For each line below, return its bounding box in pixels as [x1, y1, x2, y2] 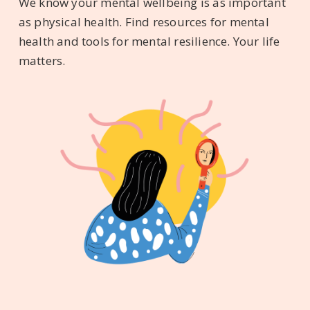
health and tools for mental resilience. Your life [18, 33, 280, 49]
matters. [18, 53, 66, 69]
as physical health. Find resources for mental [18, 14, 269, 30]
